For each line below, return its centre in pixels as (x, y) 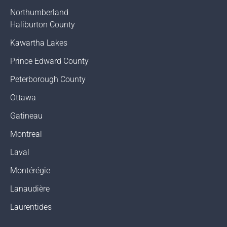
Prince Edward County (49, 61)
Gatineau (26, 116)
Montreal (26, 134)
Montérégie (30, 171)
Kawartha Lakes (39, 43)
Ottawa (23, 98)
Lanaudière (30, 189)
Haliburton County (43, 25)
